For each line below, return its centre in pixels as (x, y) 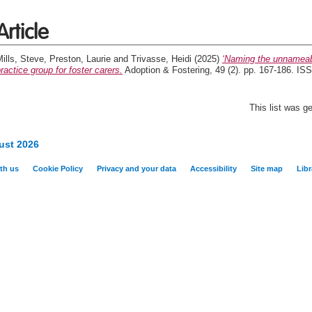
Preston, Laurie (80, 59)
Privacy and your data (136, 169)
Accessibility (213, 169)
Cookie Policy (58, 169)
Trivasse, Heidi (161, 59)
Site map (267, 169)
